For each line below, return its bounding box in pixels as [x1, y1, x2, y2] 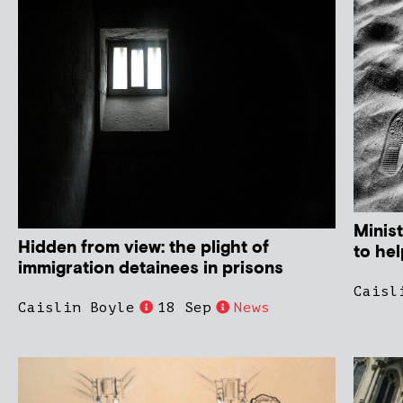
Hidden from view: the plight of [18, 236, 269, 259]
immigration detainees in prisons [18, 256, 283, 280]
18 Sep [157, 299, 211, 316]
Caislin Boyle [18, 299, 135, 316]
